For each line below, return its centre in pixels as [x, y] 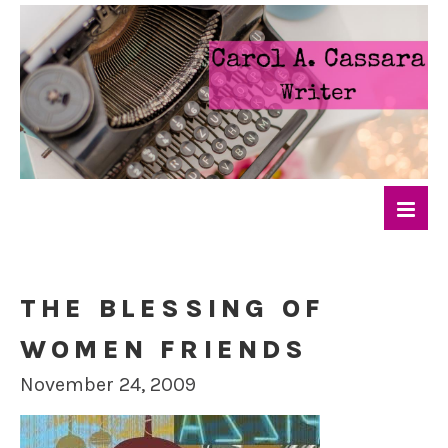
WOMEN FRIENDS [164, 350]
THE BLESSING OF [172, 309]
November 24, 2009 [108, 385]
